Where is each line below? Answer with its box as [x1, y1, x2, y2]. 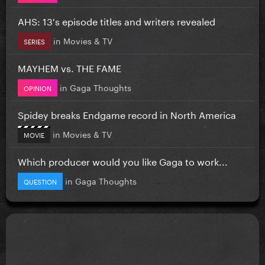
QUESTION [24, 175, 57, 186]
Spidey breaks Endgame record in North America [18, 106, 236, 121]
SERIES [24, 35, 45, 46]
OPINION [24, 82, 51, 93]
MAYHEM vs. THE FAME [18, 59, 121, 75]
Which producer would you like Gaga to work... [18, 153, 228, 168]
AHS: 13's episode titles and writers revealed [18, 12, 215, 28]
